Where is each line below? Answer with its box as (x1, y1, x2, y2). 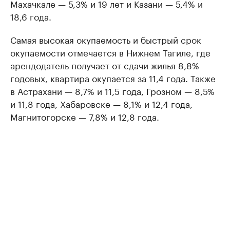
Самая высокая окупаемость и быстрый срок (10, 32, 201, 46)
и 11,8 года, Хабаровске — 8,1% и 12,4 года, (10, 97, 193, 110)
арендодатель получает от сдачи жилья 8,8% (10, 58, 199, 71)
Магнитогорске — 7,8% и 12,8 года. (10, 109, 159, 123)
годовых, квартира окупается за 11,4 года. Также (10, 71, 216, 84)
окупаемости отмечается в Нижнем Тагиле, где (10, 45, 210, 59)
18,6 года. (10, 9, 51, 23)
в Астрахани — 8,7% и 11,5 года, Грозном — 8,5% (10, 84, 215, 97)
